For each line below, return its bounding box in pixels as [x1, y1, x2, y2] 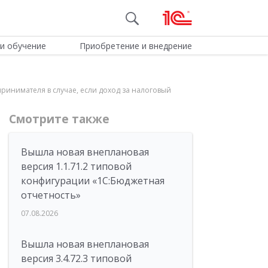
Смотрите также [9, 111, 109, 127]
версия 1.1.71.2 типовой [21, 160, 132, 173]
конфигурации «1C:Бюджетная [21, 174, 165, 187]
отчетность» [21, 188, 81, 202]
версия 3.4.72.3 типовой [21, 252, 132, 265]
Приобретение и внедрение [79, 40, 192, 51]
